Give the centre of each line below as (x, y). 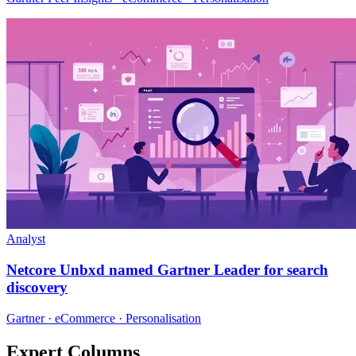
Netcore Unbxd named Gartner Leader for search (167, 270)
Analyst (26, 239)
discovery (37, 288)
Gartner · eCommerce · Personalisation (104, 318)
